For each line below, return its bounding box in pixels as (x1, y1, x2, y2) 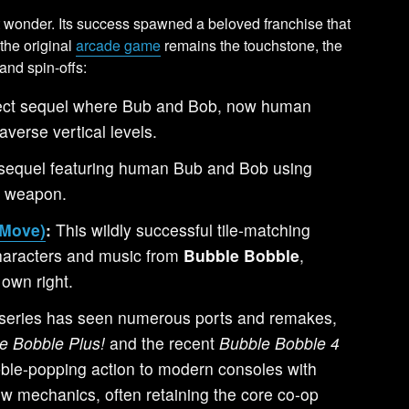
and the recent (105, 330, 220, 354)
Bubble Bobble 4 (219, 330, 341, 354)
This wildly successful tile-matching (51, 217, 311, 241)
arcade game (76, 34, 162, 56)
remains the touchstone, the (161, 34, 343, 56)
